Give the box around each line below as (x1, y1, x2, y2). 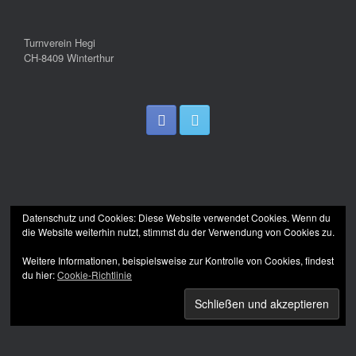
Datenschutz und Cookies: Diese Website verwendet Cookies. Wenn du (22, 211, 331, 224)
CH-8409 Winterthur (24, 50, 114, 65)
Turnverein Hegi (24, 35, 95, 50)
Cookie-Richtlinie (57, 268, 132, 281)
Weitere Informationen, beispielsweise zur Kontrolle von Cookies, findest (22, 253, 334, 267)
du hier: (22, 268, 57, 281)
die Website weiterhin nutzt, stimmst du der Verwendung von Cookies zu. (22, 225, 335, 238)
